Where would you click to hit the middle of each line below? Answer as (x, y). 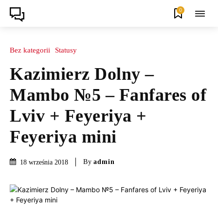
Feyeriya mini (63, 136)
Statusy (66, 50)
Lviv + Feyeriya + (78, 116)
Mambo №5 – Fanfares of (108, 95)
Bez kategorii (30, 50)
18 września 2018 (44, 162)
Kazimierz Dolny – (82, 74)
